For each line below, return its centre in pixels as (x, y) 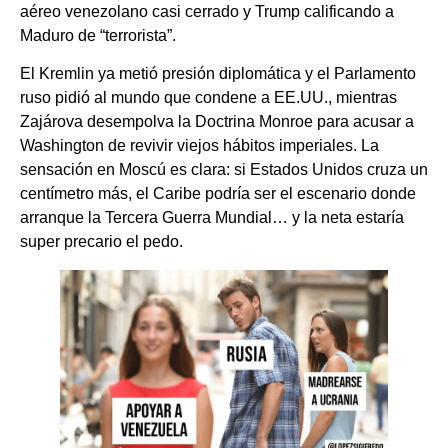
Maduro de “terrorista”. (98, 36)
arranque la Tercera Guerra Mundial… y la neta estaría (212, 218)
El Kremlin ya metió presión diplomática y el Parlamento (218, 74)
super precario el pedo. (103, 242)
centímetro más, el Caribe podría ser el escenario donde (218, 194)
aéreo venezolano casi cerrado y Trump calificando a (207, 12)
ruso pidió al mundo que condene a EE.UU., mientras (208, 98)
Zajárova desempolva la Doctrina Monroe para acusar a (217, 122)
